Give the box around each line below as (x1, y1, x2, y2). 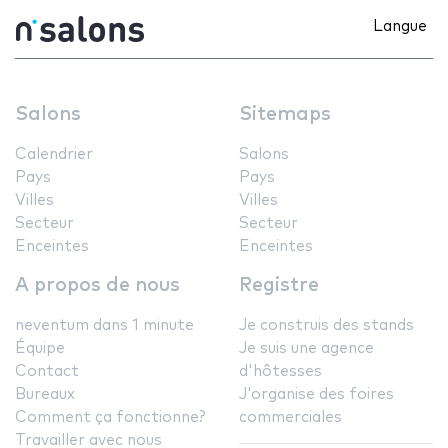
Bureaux (15, 386, 75, 402)
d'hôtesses (239, 363, 322, 379)
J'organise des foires (239, 386, 394, 402)
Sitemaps (239, 104, 331, 124)
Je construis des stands (239, 317, 414, 333)
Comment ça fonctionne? (15, 409, 205, 425)
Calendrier (15, 146, 93, 162)
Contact (15, 363, 79, 379)
